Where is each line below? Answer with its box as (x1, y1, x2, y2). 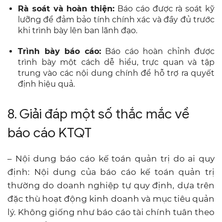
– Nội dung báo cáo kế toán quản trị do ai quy (7, 153, 215, 164)
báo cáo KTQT (7, 124, 92, 141)
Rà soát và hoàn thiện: (18, 3, 115, 13)
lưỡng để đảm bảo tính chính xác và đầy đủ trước (18, 14, 215, 24)
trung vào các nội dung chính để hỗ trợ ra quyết (18, 68, 215, 78)
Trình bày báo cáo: (18, 46, 101, 56)
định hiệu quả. (18, 79, 75, 89)
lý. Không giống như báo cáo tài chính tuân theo (7, 207, 215, 217)
